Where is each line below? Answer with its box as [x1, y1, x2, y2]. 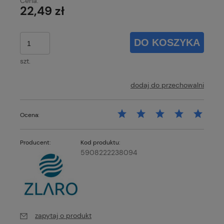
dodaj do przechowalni [130, 80, 204, 90]
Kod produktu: [80, 138, 120, 147]
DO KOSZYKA [134, 36, 200, 48]
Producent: [20, 138, 50, 147]
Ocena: [20, 111, 39, 119]
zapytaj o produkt [35, 211, 91, 220]
